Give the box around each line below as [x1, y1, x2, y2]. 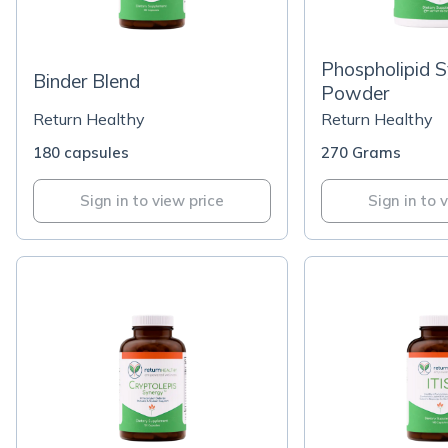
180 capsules [33, 143, 129, 162]
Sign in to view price [80, 191, 224, 210]
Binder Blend [33, 69, 140, 93]
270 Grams [321, 143, 401, 162]
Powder [321, 81, 389, 105]
